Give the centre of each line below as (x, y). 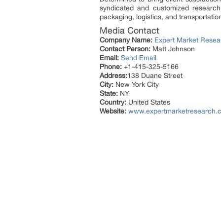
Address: (113, 75)
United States (148, 102)
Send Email (139, 58)
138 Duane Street (155, 75)
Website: (113, 111)
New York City (136, 84)
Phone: (111, 67)
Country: (113, 102)
